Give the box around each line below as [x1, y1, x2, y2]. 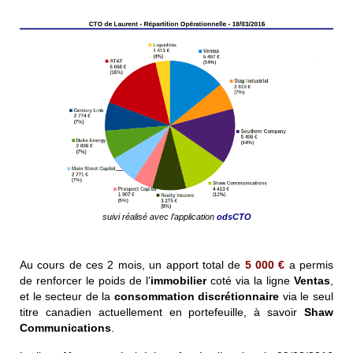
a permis [284, 258, 334, 272]
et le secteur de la [20, 290, 114, 303]
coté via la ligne [206, 274, 294, 288]
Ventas [294, 274, 330, 288]
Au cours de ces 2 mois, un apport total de [20, 258, 241, 272]
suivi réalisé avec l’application [102, 212, 217, 222]
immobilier [150, 274, 206, 288]
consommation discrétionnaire [113, 290, 280, 303]
